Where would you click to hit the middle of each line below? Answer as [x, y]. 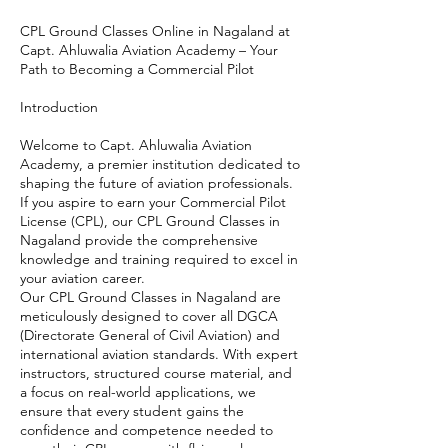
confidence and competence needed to [146, 430]
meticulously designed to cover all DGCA [149, 316]
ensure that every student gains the [132, 411]
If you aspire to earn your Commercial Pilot [153, 202]
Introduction [159, 107]
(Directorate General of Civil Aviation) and [150, 335]
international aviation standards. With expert [159, 354]
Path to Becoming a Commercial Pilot [137, 69]
